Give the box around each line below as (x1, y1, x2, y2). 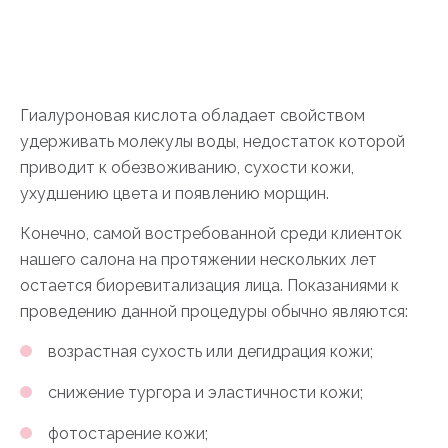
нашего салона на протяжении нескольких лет (20, 250, 377, 269)
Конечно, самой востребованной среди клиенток (20, 224, 402, 243)
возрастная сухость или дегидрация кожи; (48, 342, 373, 361)
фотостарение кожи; (48, 424, 208, 443)
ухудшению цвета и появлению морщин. (20, 184, 329, 203)
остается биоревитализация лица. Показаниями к (20, 276, 399, 295)
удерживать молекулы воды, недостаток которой (20, 132, 405, 151)
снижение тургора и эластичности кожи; (48, 383, 363, 402)
